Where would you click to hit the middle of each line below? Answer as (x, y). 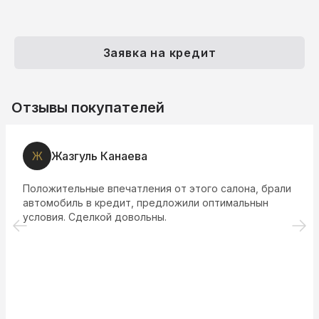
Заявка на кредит (159, 53)
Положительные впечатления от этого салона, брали (157, 189)
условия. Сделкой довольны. (95, 217)
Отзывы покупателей (88, 108)
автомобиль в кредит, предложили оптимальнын (146, 203)
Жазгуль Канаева (99, 156)
